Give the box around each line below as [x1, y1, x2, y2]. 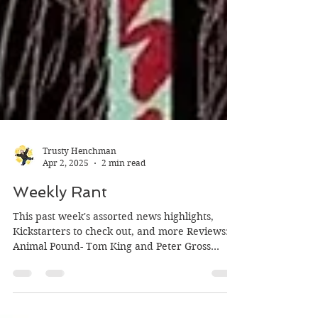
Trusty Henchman [43, 202, 116, 213]
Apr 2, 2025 [43, 214, 89, 225]
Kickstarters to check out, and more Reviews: [13, 282, 229, 295]
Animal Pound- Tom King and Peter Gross [13, 297, 211, 309]
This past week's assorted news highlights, [13, 267, 214, 280]
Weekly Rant [13, 239, 107, 258]
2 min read [102, 214, 146, 225]
